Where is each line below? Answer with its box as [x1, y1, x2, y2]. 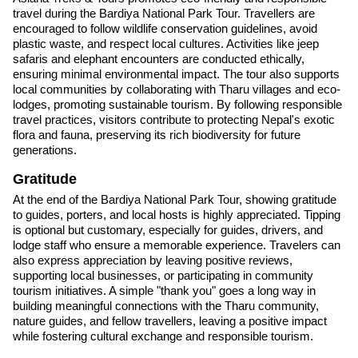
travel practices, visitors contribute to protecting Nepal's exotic [13, 113, 335, 127]
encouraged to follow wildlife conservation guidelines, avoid [13, 22, 317, 36]
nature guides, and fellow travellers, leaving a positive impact [13, 314, 327, 328]
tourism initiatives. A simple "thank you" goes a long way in [13, 284, 316, 298]
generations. [13, 143, 77, 157]
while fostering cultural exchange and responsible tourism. [13, 329, 313, 344]
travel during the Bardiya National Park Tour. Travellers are [13, 6, 315, 21]
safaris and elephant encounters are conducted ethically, [13, 52, 304, 66]
